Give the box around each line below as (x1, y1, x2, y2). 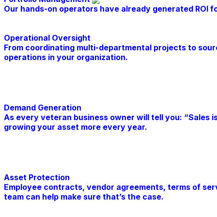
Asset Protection (4, 172, 70, 183)
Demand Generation (4, 103, 81, 113)
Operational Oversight (4, 33, 91, 43)
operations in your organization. (4, 52, 128, 62)
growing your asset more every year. (4, 122, 147, 132)
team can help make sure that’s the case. (4, 192, 164, 202)
